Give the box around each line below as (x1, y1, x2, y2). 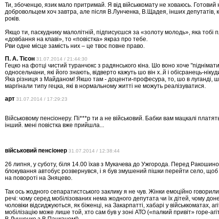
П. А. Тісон (5, 55, 35, 63)
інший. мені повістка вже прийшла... (5, 122, 104, 129)
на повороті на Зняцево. (5, 175, 72, 182)
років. (5, 15, 20, 22)
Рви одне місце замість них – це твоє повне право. (5, 43, 145, 50)
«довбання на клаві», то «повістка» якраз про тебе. (5, 36, 148, 43)
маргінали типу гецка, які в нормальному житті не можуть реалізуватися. (5, 83, 206, 90)
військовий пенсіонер (5, 147, 67, 154)
